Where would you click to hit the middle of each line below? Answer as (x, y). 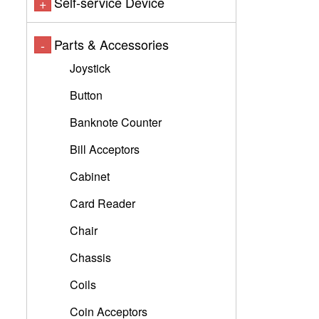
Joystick (90, 68)
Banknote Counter (116, 122)
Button (86, 95)
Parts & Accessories (111, 44)
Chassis (90, 257)
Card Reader (103, 203)
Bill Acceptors (105, 149)
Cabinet (90, 176)
